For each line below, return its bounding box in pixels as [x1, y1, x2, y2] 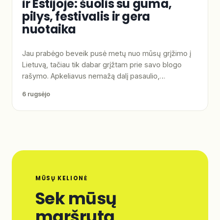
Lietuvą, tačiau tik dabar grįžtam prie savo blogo [22, 60, 182, 69]
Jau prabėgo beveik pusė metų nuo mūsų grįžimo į [22, 49, 191, 57]
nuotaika [22, 21, 77, 37]
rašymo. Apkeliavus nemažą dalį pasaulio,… [22, 71, 165, 80]
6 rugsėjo [22, 90, 50, 98]
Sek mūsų [35, 187, 117, 210]
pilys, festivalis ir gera [22, 8, 150, 25]
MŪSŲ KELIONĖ [35, 174, 88, 182]
